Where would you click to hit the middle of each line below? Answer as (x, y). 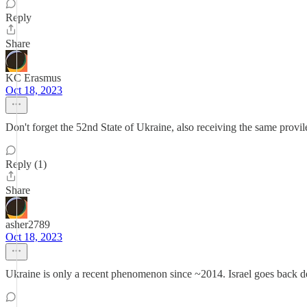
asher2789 (28, 224)
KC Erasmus (33, 78)
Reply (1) (26, 164)
